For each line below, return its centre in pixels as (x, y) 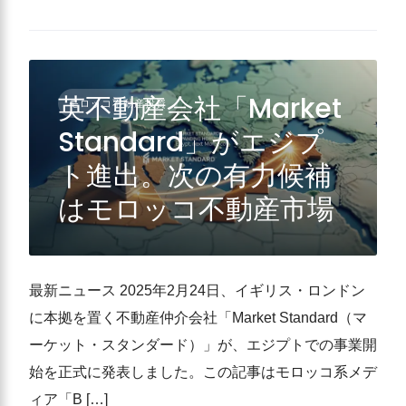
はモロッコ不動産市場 (196, 209)
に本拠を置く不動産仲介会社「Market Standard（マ (198, 318)
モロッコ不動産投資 (118, 103)
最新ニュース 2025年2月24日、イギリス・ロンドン (197, 290)
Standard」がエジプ (191, 142)
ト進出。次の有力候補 (195, 176)
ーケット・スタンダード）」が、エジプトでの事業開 (203, 345)
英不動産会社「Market (200, 109)
